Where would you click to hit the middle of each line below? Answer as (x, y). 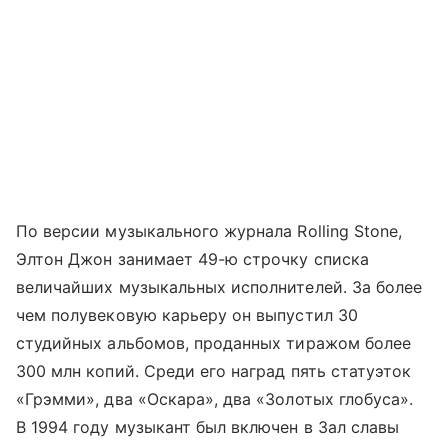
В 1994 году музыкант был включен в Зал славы (208, 427)
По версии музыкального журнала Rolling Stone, (209, 231)
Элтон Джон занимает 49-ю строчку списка (192, 259)
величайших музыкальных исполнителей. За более (219, 287)
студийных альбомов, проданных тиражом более (214, 343)
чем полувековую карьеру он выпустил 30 (187, 315)
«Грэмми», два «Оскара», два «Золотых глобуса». (215, 399)
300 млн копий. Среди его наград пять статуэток (214, 371)
